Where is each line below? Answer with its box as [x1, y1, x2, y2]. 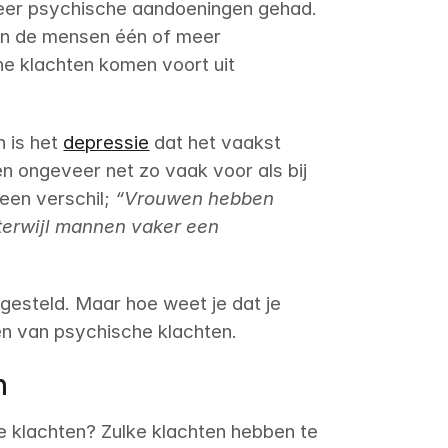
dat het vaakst [149, 130, 282, 154]
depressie [63, 130, 150, 154]
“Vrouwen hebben [115, 186, 275, 210]
